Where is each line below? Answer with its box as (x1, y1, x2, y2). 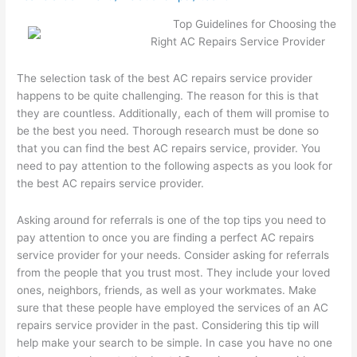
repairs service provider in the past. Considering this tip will (17, 318, 320, 331)
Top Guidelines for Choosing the (172, 18, 336, 31)
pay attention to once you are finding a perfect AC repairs (17, 230, 315, 244)
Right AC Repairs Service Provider (151, 35, 326, 49)
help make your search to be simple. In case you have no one (17, 335, 333, 349)
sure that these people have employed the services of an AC (17, 300, 329, 314)
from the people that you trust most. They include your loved (17, 265, 331, 279)
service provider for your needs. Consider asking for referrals (17, 248, 330, 261)
